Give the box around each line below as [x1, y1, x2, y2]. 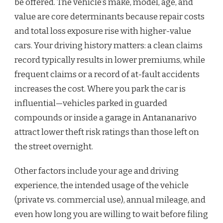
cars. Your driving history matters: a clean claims [14, 40, 203, 51]
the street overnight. [14, 141, 93, 152]
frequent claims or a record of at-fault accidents [14, 69, 200, 80]
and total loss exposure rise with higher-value [14, 26, 191, 37]
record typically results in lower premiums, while [14, 55, 205, 66]
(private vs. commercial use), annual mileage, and [14, 195, 206, 206]
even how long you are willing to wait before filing [14, 209, 208, 220]
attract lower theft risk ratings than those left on [14, 127, 199, 138]
